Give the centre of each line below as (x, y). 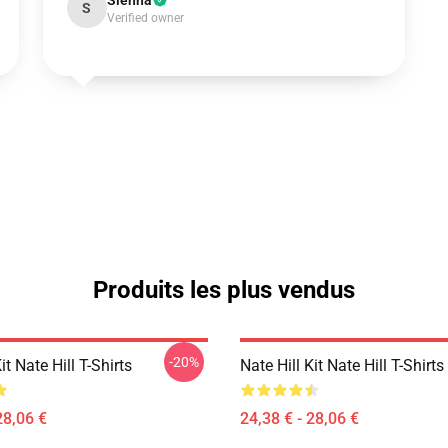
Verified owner (145, 18)
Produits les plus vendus (224, 290)
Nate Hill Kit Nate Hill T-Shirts (342, 365)
